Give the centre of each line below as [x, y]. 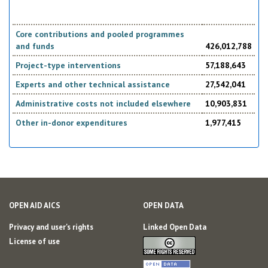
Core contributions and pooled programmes [100, 34]
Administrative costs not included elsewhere [103, 104]
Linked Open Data [175, 227]
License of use [34, 241]
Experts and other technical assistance [93, 85]
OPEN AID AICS [35, 205]
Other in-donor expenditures [72, 123]
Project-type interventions [68, 66]
